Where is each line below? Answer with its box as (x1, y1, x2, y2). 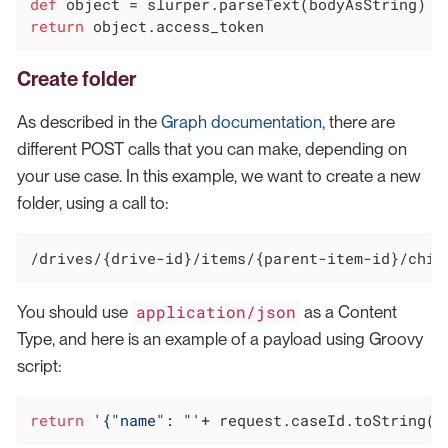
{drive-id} (101, 247, 192, 268)
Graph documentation (161, 112, 322, 133)
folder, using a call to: (17, 193, 168, 214)
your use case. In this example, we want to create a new (17, 166, 421, 187)
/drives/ (29, 247, 102, 268)
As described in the (17, 112, 161, 133)
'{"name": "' (92, 410, 201, 431)
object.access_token (83, 16, 264, 37)
